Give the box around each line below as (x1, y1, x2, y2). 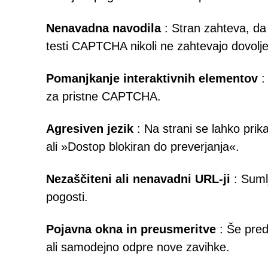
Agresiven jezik (46, 122, 133, 135)
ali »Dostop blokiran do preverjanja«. (46, 140, 239, 153)
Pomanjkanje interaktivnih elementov (46, 72, 258, 85)
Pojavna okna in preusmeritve (46, 223, 216, 236)
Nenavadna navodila (46, 22, 161, 35)
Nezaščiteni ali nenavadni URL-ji (46, 172, 230, 185)
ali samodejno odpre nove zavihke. (46, 240, 230, 254)
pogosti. (46, 190, 88, 203)
